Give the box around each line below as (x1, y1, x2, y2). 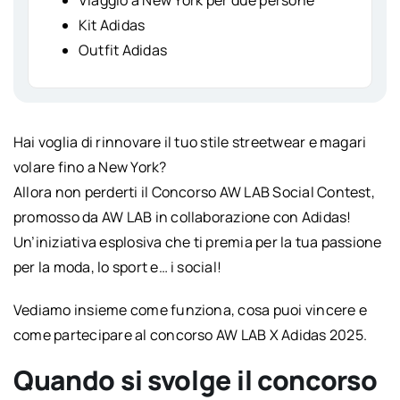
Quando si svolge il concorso (12, 361, 378, 398)
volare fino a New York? (12, 156, 167, 177)
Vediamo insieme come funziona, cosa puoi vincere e (12, 299, 367, 320)
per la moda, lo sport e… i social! (12, 256, 222, 277)
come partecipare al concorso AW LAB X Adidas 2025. (12, 324, 367, 345)
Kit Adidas (78, 14, 146, 35)
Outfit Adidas (78, 39, 168, 60)
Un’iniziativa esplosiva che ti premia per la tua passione (12, 231, 382, 252)
